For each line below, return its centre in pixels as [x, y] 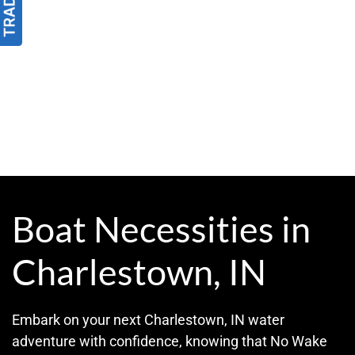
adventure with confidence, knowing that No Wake [170, 342]
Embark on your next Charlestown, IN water [148, 320]
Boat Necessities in [161, 229]
